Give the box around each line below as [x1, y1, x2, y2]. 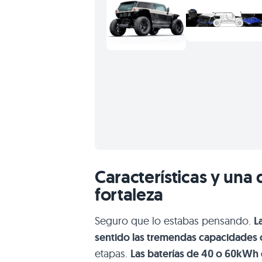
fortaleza [95, 182, 164, 206]
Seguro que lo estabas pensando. [95, 213, 254, 227]
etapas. [95, 246, 130, 260]
